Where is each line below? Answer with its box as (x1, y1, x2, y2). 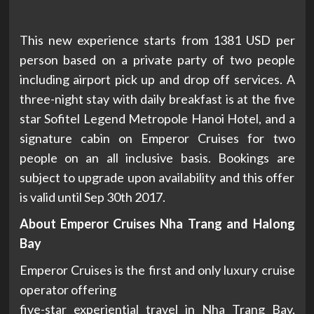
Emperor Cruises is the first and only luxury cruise (19, 262, 295, 278)
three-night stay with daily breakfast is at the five (19, 91, 295, 107)
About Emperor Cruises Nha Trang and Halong (19, 216, 295, 232)
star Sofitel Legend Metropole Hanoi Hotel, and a (19, 111, 295, 127)
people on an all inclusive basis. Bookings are (19, 150, 295, 166)
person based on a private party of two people (19, 52, 295, 68)
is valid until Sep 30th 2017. (19, 189, 165, 205)
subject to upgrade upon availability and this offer (19, 170, 295, 186)
